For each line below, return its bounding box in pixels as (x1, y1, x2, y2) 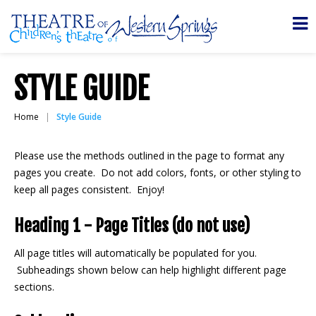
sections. (14, 280, 54, 293)
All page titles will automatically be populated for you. (14, 246, 257, 260)
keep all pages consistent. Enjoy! (14, 183, 164, 196)
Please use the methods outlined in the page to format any (14, 149, 284, 162)
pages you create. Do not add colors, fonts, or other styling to (14, 166, 301, 179)
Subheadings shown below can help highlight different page (14, 263, 286, 276)
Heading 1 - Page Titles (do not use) (14, 215, 250, 236)
